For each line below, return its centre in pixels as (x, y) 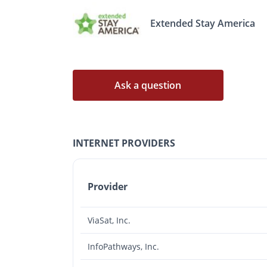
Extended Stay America (203, 24)
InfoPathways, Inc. (123, 246)
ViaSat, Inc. (109, 220)
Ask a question (148, 85)
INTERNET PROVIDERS (124, 143)
